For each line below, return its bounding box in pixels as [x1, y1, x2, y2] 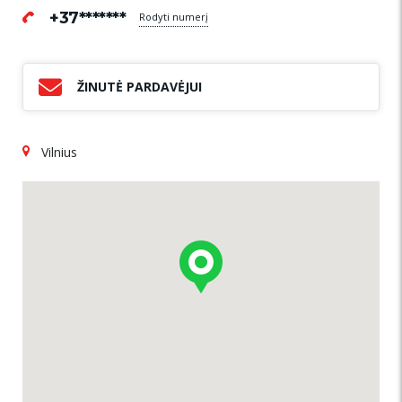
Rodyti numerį [139, 9, 208, 23]
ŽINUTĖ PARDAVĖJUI [77, 77, 202, 95]
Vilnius [41, 143, 77, 161]
